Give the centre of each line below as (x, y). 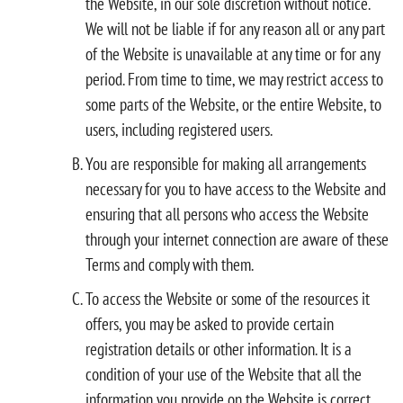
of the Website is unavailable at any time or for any (233, 54)
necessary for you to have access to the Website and (236, 188)
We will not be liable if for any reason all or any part (235, 28)
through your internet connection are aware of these (237, 239)
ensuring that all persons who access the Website (227, 214)
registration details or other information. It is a (219, 349)
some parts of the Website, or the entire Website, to (233, 104)
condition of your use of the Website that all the (224, 374)
